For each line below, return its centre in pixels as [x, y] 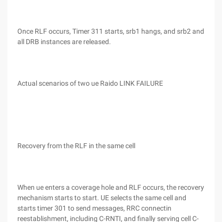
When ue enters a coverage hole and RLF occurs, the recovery [111, 187]
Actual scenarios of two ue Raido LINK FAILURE [90, 83]
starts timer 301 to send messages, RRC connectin [94, 208]
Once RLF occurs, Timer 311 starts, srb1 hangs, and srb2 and [111, 31]
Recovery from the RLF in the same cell [76, 146]
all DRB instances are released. [64, 42]
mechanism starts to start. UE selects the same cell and [102, 198]
